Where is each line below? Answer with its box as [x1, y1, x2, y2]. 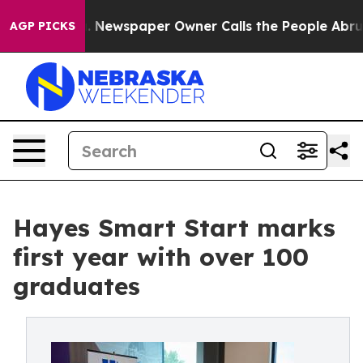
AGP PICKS [10, 19, 75, 33]
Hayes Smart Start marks [13, 212, 335, 243]
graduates [13, 271, 140, 301]
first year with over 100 [13, 241, 309, 272]
